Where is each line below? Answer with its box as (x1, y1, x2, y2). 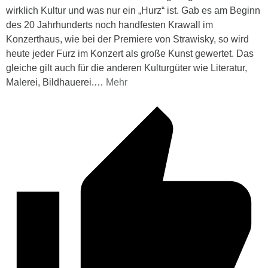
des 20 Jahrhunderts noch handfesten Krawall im (6, 19, 213, 30)
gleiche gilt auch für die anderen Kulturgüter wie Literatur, (6, 62, 247, 73)
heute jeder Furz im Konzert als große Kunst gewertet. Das (6, 48, 254, 59)
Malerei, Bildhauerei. (6, 77, 94, 87)
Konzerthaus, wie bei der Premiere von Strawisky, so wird (6, 33, 249, 44)
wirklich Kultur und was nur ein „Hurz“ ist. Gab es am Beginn (6, 5, 260, 16)
